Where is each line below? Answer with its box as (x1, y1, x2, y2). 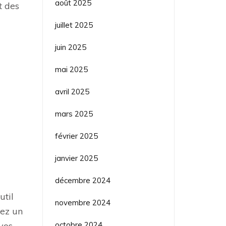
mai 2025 (54, 64, 88, 74)
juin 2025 (54, 42, 86, 52)
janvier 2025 (54, 153, 98, 163)
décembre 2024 (54, 175, 110, 185)
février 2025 (54, 131, 98, 141)
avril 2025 (54, 86, 89, 96)
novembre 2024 (54, 197, 110, 207)
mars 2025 (54, 108, 93, 119)
